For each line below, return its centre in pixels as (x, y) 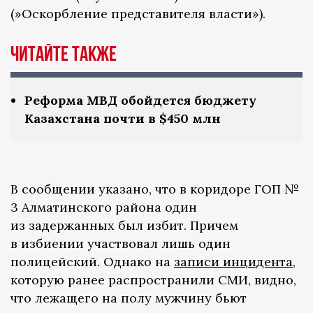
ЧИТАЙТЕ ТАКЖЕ (64, 55)
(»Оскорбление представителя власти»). (138, 14)
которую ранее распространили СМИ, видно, (153, 280)
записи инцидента (233, 262)
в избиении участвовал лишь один (121, 244)
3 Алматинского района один (104, 208)
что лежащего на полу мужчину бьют (129, 298)
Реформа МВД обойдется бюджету (140, 101)
